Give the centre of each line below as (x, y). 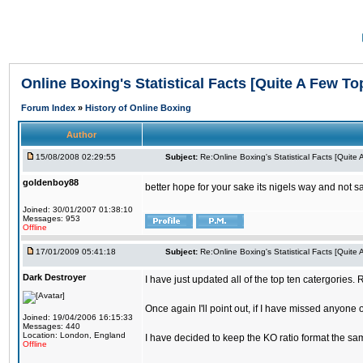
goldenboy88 (51, 182)
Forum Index (49, 108)
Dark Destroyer (54, 277)
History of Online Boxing (138, 108)
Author (81, 135)
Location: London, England (74, 335)
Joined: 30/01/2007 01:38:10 (78, 209)
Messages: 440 (51, 326)
